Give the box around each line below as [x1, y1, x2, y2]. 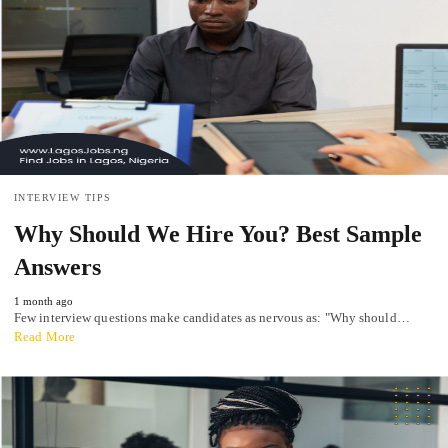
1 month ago [14, 295, 73, 308]
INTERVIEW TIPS [14, 192, 112, 204]
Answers [14, 254, 101, 281]
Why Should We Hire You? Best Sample [14, 221, 422, 248]
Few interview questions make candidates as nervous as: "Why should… [14, 310, 410, 326]
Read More [14, 329, 75, 345]
